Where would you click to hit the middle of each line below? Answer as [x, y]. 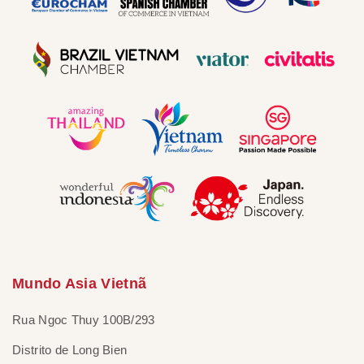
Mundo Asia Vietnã [80, 284]
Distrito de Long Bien [70, 350]
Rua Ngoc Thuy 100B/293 [84, 320]
